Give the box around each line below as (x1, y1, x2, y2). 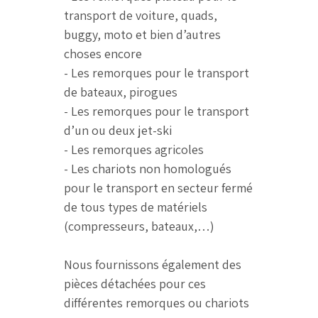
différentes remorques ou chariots (64, 295, 249, 312)
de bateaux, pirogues (64, 84, 177, 101)
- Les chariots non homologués (64, 160, 231, 177)
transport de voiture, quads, (64, 7, 217, 24)
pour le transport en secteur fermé (64, 180, 253, 197)
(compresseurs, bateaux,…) (64, 218, 214, 235)
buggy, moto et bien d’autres (64, 26, 221, 43)
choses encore (64, 45, 142, 62)
